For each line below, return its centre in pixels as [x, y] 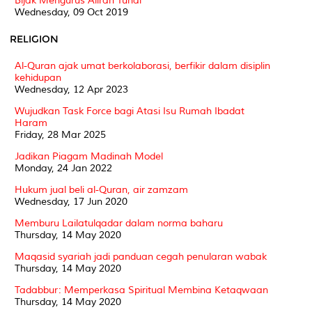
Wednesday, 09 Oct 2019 [71, 12]
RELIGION [34, 39]
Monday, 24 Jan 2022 [63, 168]
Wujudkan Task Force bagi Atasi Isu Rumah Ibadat [130, 111]
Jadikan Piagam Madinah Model [89, 156]
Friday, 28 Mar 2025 [60, 134]
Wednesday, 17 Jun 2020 [71, 201]
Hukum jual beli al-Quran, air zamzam [101, 189]
